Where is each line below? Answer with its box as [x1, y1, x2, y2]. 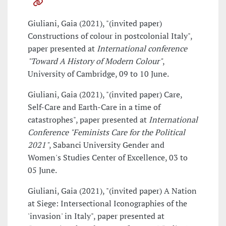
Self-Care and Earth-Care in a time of [28, 101, 160, 113]
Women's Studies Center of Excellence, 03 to [28, 152, 188, 163]
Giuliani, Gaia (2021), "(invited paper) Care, [28, 89, 182, 100]
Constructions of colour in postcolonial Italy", [28, 30, 192, 42]
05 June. [28, 164, 57, 176]
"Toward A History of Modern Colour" [28, 55, 162, 67]
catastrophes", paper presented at [28, 114, 149, 126]
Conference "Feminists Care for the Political [28, 127, 185, 138]
